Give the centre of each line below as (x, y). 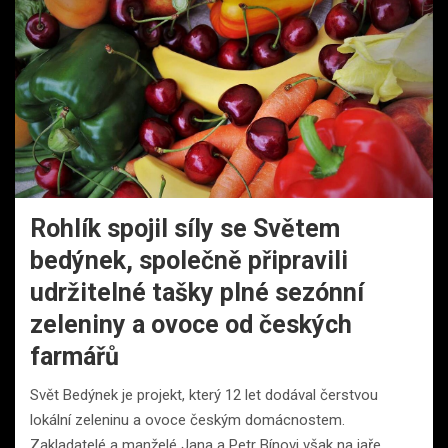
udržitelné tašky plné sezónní (197, 292)
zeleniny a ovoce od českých (191, 324)
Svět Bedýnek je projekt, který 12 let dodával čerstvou (204, 394)
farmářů (74, 356)
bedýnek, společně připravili (189, 260)
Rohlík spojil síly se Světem (185, 228)
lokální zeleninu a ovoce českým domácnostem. (187, 419)
